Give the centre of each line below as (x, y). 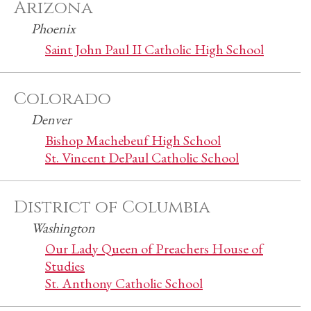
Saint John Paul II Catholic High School (154, 49)
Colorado (62, 99)
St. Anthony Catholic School (124, 283)
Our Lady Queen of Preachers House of (154, 249)
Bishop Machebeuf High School (133, 140)
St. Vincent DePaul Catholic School (142, 158)
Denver (51, 119)
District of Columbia (112, 207)
